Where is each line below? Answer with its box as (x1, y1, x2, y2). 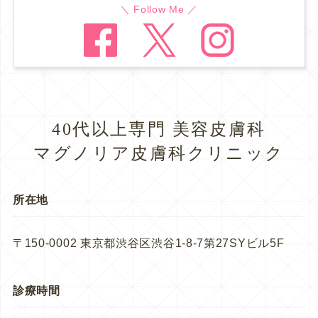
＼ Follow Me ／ (119, 3, 199, 15)
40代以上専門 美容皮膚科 (52, 119, 266, 138)
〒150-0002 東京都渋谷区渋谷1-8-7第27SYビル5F (12, 236, 285, 249)
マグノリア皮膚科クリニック (33, 143, 285, 163)
